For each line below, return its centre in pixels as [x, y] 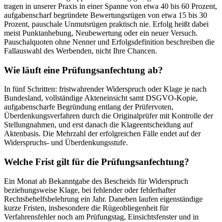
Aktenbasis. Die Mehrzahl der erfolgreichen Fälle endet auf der [102, 134]
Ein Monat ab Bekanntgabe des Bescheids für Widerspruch [96, 181]
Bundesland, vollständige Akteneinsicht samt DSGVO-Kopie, [101, 98]
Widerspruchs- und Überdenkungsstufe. [66, 143]
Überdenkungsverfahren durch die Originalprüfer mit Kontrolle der [109, 116]
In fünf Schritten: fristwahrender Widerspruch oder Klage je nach [105, 89]
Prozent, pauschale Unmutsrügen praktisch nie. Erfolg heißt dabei [106, 24]
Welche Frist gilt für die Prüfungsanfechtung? [97, 162]
